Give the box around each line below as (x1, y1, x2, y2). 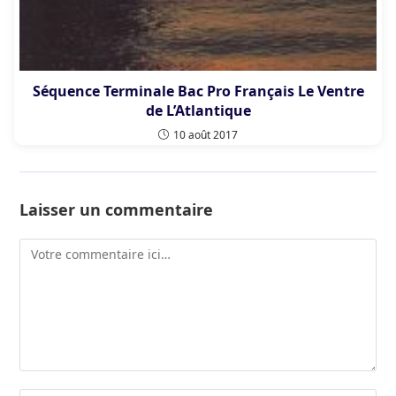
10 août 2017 (173, 127, 238, 143)
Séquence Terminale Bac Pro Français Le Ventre (32, 81, 364, 102)
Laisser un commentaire (19, 199, 214, 221)
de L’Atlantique (145, 101, 251, 121)
